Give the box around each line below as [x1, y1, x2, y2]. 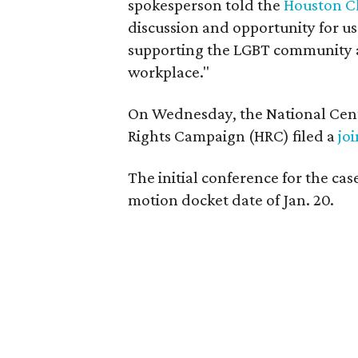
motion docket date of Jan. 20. [128, 190, 334, 209]
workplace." [128, 62, 209, 82]
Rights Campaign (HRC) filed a [128, 126, 338, 145]
